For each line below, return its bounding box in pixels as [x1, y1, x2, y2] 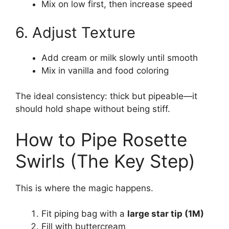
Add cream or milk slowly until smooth [41, 52, 198, 63]
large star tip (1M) [127, 209, 204, 219]
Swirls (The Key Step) [15, 150, 195, 172]
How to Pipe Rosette [15, 128, 187, 150]
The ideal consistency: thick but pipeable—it [15, 91, 197, 102]
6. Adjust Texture [15, 23, 135, 41]
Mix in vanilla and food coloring [41, 65, 169, 76]
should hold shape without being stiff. [15, 104, 170, 114]
